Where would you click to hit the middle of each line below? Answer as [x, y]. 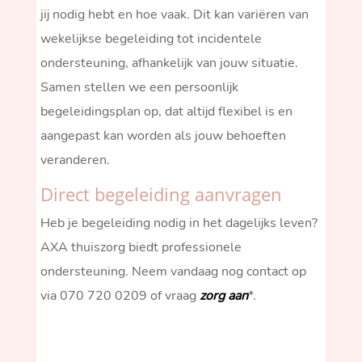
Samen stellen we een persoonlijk [139, 87]
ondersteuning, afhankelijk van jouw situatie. [169, 63]
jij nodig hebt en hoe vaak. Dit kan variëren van [174, 14]
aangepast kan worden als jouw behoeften [163, 135]
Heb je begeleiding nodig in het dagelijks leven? [179, 223]
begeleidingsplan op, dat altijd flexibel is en [166, 111]
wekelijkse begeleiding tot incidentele [151, 38]
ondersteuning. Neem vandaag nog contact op [173, 271]
